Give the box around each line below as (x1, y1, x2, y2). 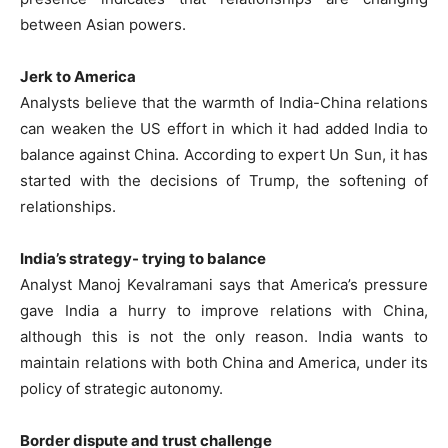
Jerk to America (20, 66, 136, 86)
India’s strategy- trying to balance (20, 248, 266, 268)
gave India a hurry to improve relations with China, (20, 300, 428, 320)
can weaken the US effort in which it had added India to (20, 118, 428, 138)
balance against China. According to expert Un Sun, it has (20, 144, 428, 164)
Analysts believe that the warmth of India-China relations (20, 92, 428, 112)
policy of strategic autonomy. (20, 378, 223, 398)
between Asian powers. (20, 14, 186, 34)
